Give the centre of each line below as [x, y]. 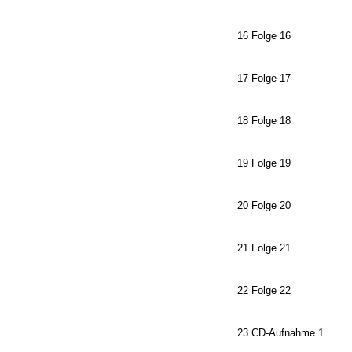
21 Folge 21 [264, 248]
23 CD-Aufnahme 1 [280, 333]
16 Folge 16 [264, 36]
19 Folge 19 [264, 163]
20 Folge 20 [264, 205]
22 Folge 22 [264, 290]
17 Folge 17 [264, 78]
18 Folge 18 [264, 121]
